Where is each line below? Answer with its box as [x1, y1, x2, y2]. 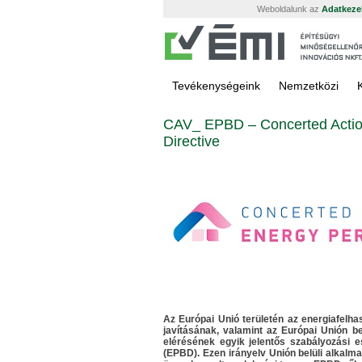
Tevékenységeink [172, 79, 260, 92]
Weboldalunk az [257, 4, 322, 14]
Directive [163, 133, 220, 149]
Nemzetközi [279, 79, 339, 92]
